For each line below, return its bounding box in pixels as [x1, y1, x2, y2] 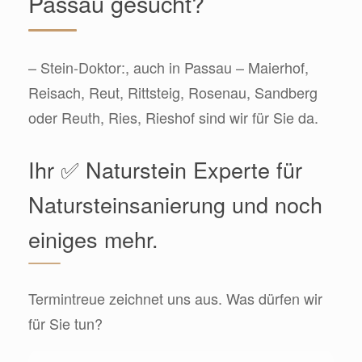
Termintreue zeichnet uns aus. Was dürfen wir [28, 288, 322, 309]
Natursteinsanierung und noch [28, 188, 322, 221]
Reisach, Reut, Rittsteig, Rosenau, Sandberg [28, 82, 318, 103]
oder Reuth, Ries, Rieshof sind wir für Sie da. [28, 107, 318, 128]
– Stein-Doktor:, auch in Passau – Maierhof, [28, 57, 309, 78]
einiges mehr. [28, 223, 158, 255]
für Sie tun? [28, 313, 103, 335]
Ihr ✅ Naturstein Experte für [28, 154, 302, 186]
